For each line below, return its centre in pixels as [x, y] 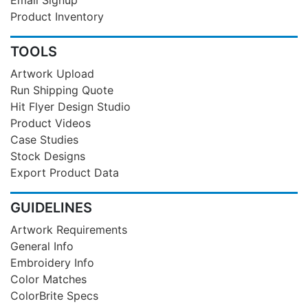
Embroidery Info [52, 262]
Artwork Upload [52, 73]
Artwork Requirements [69, 229]
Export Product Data [65, 172]
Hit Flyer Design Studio [70, 106]
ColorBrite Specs [54, 295]
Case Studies [44, 139]
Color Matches [48, 279]
